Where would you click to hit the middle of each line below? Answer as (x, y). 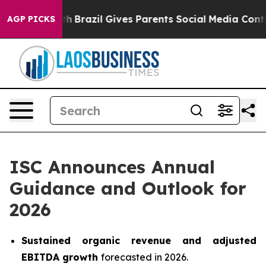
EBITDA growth (61, 257)
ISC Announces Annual (112, 167)
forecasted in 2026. (145, 257)
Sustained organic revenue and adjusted (139, 240)
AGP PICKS (31, 19)
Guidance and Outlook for (128, 188)
